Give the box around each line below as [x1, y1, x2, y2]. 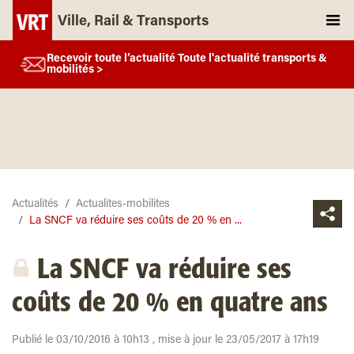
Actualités [12, 199, 58, 210]
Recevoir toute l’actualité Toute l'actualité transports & [47, 53, 327, 65]
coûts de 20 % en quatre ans [12, 289, 328, 318]
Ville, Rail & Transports [58, 15, 209, 29]
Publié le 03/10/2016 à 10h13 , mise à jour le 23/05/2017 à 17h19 [12, 335, 319, 346]
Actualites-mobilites [76, 199, 170, 210]
